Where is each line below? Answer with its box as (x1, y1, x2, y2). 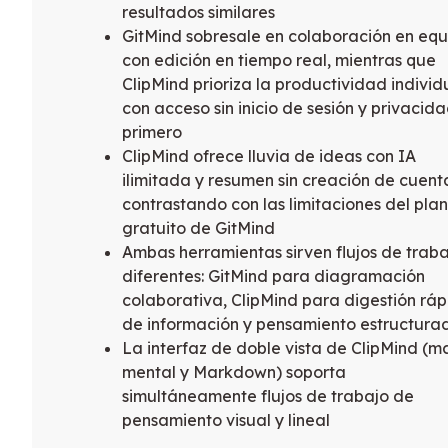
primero (122, 122, 182, 143)
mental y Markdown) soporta (122, 362, 346, 383)
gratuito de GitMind (122, 218, 275, 239)
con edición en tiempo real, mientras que (122, 50, 436, 71)
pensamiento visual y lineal (122, 410, 330, 431)
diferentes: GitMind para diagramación (122, 266, 425, 287)
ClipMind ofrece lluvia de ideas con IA (122, 146, 416, 167)
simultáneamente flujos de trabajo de (122, 386, 414, 407)
